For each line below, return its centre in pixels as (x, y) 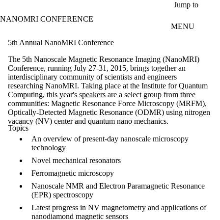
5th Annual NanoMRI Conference (61, 42)
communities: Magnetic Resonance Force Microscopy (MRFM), (107, 103)
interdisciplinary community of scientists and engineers (92, 77)
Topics (18, 128)
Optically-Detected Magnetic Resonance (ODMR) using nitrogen (109, 112)
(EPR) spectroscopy (62, 194)
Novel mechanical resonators (76, 160)
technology (49, 147)
